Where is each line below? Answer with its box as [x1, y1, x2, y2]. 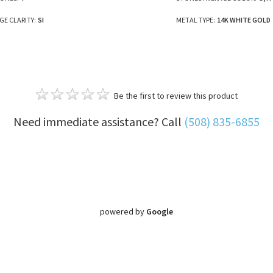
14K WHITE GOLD [216, 15, 271, 24]
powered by [100, 205, 146, 217]
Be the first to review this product [113, 90, 238, 101]
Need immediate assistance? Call [13, 113, 184, 129]
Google [146, 205, 173, 217]
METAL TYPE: [175, 15, 215, 24]
